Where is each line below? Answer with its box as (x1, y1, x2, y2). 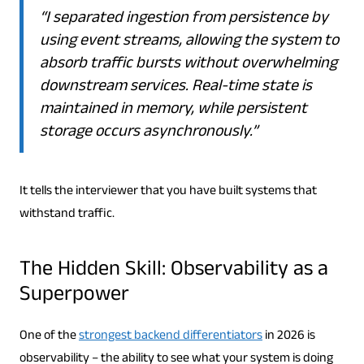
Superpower (19, 279, 129, 315)
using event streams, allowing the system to (39, 28, 339, 57)
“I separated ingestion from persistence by (39, 6, 328, 34)
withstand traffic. (19, 204, 115, 227)
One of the (19, 326, 79, 349)
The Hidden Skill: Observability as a (19, 253, 328, 290)
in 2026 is (262, 326, 315, 349)
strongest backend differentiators (78, 326, 262, 349)
